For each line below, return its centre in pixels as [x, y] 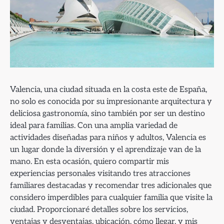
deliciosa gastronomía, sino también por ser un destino [107, 113]
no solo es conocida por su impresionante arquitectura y [111, 101]
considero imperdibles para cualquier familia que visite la [111, 197]
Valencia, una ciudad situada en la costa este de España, [108, 89]
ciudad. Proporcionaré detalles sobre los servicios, [99, 209]
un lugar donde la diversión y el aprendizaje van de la [105, 149]
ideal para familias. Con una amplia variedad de [94, 125]
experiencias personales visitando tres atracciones [100, 173]
